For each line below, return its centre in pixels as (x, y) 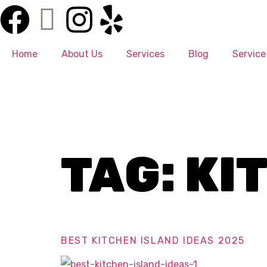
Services (145, 54)
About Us (82, 54)
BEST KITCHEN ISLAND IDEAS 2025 (153, 240)
